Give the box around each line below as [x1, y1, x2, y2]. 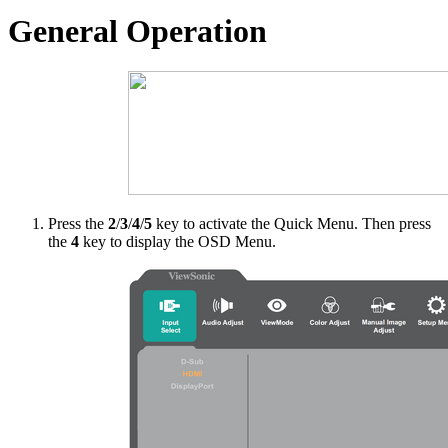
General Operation [8, 12, 267, 49]
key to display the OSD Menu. [79, 233, 276, 251]
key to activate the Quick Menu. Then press [152, 215, 431, 233]
